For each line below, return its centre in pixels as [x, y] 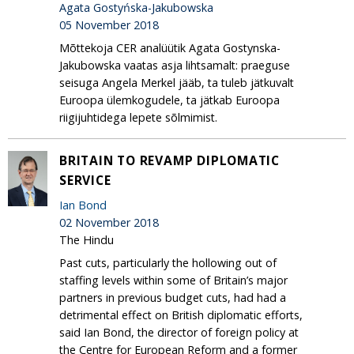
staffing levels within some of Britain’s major [173, 280]
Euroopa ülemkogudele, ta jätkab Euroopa [169, 100]
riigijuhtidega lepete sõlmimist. [138, 117]
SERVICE [85, 180]
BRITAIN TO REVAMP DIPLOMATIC [170, 160]
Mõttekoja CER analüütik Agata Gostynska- [170, 47]
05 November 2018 [109, 24]
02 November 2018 [109, 222]
